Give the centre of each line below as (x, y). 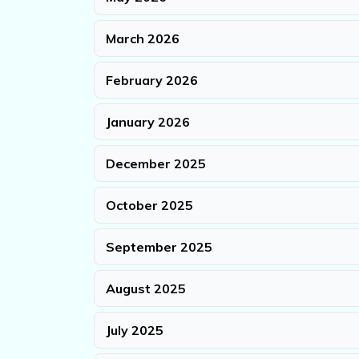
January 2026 (148, 122)
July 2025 (135, 331)
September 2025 (159, 247)
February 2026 (152, 81)
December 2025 (156, 164)
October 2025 (149, 206)
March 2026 (143, 39)
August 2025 (146, 289)
